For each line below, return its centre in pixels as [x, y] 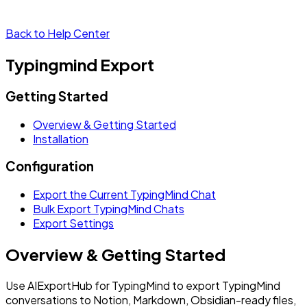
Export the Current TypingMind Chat [124, 194]
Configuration [50, 167]
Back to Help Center [58, 33]
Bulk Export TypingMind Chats [109, 208]
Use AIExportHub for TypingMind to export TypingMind [143, 285]
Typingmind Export [80, 64]
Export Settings [73, 223]
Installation [61, 138]
